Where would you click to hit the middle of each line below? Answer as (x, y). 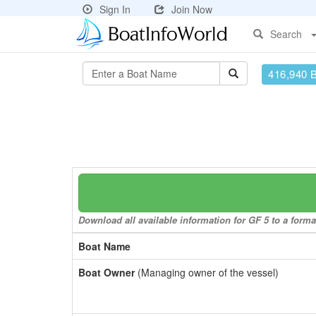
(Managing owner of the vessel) (207, 272)
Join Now (192, 9)
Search (286, 34)
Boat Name (104, 246)
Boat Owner (107, 272)
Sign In (115, 9)
